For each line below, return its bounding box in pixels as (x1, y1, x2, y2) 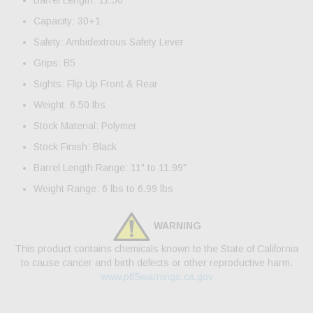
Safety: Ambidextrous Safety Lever (34, 36, 184, 48)
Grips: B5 (34, 57, 75, 69)
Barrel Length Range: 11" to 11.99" (34, 162, 187, 174)
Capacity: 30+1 (34, 15, 101, 27)
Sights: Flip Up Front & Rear (34, 78, 158, 90)
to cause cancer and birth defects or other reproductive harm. (20, 257, 293, 269)
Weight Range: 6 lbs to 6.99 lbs (34, 183, 173, 195)
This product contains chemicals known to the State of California (15, 243, 298, 255)
